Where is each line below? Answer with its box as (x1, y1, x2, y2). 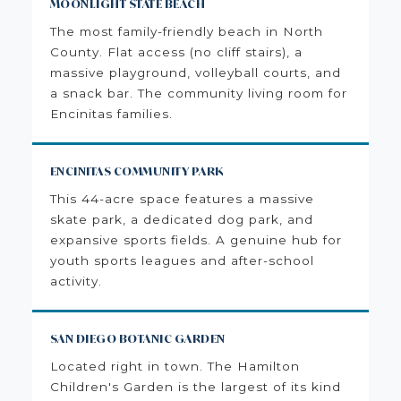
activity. (49, 273, 102, 288)
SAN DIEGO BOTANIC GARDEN (49, 330, 226, 346)
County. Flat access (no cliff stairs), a (49, 44, 303, 59)
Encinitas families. (49, 106, 173, 121)
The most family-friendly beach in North (49, 23, 323, 38)
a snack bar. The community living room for (49, 85, 347, 100)
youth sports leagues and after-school (49, 252, 314, 268)
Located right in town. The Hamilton (49, 358, 300, 373)
